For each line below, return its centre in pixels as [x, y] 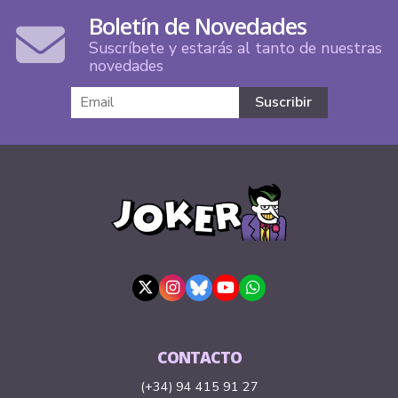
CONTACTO [199, 358]
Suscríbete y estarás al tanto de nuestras [235, 48]
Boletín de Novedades [198, 26]
